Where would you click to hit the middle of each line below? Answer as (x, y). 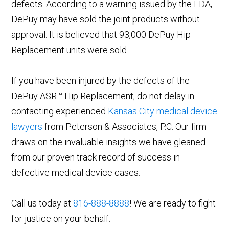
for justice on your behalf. (61, 219)
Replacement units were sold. (70, 50)
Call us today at (42, 203)
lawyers (27, 127)
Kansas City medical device (163, 111)
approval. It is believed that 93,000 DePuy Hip (101, 35)
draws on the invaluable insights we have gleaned (109, 142)
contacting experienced (60, 111)
